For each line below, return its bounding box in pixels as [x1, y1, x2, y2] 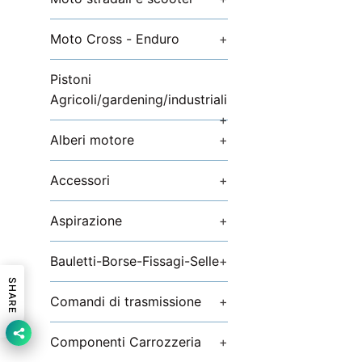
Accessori [50, 172, 110, 188]
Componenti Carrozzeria [50, 334, 201, 350]
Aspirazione [50, 213, 122, 229]
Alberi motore [50, 132, 134, 148]
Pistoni [50, 71, 91, 87]
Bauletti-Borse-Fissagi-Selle [50, 253, 219, 269]
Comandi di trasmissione [50, 293, 201, 309]
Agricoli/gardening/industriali [50, 91, 227, 107]
